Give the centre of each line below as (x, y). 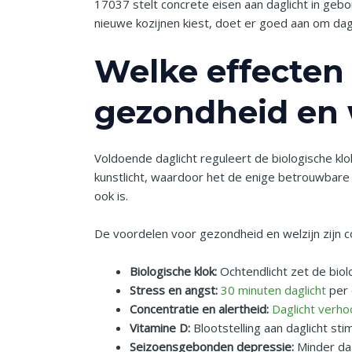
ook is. (112, 196)
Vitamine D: (160, 328)
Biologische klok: (174, 271)
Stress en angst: (174, 290)
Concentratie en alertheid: (200, 309)
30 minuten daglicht (274, 290)
